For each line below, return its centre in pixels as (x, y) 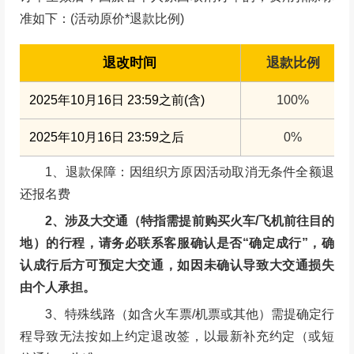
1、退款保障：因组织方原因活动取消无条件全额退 (190, 172)
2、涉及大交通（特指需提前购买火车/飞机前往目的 (190, 221)
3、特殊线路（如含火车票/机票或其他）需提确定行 (177, 314)
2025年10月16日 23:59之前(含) (117, 100)
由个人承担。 (58, 288)
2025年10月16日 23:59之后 (107, 137)
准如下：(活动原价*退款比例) (102, 19)
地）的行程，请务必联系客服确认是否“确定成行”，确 (177, 243)
